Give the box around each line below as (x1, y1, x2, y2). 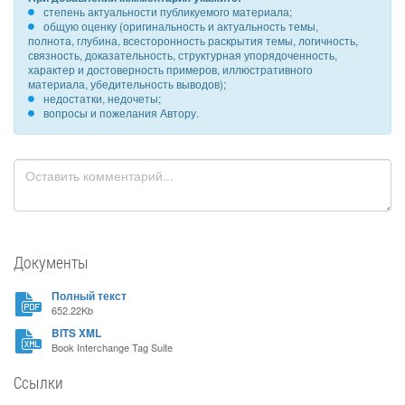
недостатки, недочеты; (43, 90, 161, 106)
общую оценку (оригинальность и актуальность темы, (43, 18, 318, 33)
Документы (14, 251, 89, 273)
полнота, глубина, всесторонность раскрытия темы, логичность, (28, 33, 358, 48)
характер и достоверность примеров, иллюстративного (28, 61, 313, 77)
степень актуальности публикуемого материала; (43, 4, 292, 19)
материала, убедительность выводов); (28, 76, 226, 91)
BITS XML (52, 325, 101, 341)
